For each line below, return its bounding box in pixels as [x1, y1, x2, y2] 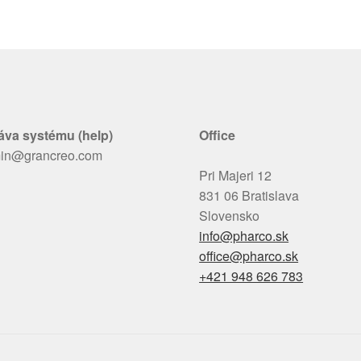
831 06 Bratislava [199, 186, 300, 205]
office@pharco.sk [199, 247, 299, 266]
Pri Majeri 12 [199, 166, 272, 185]
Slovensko [199, 206, 260, 226]
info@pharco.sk [199, 226, 289, 246]
